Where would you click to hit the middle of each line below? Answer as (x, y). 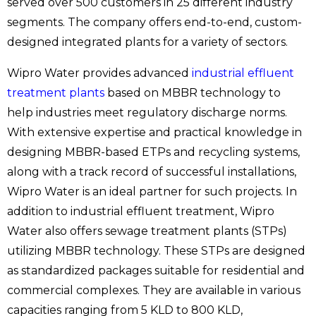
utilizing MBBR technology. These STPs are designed (156, 250)
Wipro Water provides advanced (98, 73)
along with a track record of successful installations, (152, 171)
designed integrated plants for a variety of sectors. (147, 42)
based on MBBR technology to (193, 92)
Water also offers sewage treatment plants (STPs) (147, 231)
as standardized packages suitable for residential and (156, 270)
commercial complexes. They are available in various (154, 290)
